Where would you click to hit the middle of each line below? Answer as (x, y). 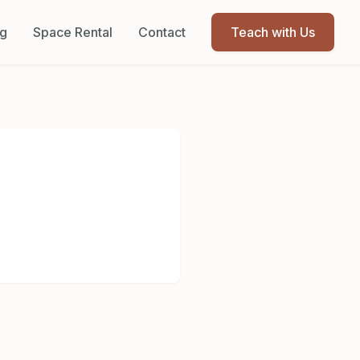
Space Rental (73, 32)
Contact (162, 32)
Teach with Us (273, 32)
